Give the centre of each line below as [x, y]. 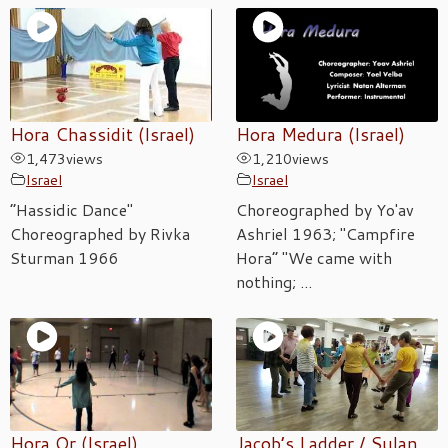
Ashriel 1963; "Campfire [325, 233]
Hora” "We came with [314, 257]
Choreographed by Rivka [100, 233]
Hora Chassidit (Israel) [102, 134]
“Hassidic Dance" [71, 209]
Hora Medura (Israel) [320, 134]
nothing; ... [274, 281]
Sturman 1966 [64, 257]
